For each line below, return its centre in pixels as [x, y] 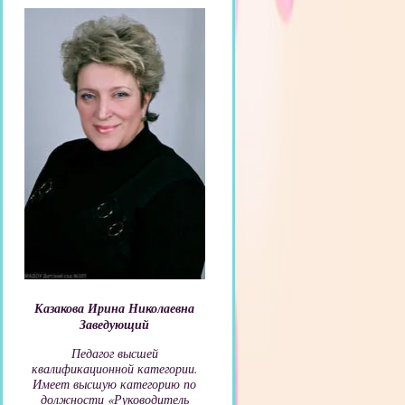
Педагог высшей [115, 353]
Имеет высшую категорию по [115, 384]
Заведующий [115, 325]
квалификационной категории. [115, 368]
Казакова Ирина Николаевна [115, 308]
